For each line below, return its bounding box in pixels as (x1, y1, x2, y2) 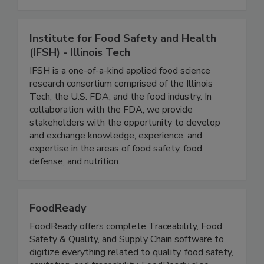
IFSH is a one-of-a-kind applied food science (29, 77, 210, 90)
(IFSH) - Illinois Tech (29, 58, 130, 72)
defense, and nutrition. (29, 167, 120, 181)
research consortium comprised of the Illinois (29, 90, 213, 103)
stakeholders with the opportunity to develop (29, 128, 220, 142)
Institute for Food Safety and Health (29, 44, 216, 58)
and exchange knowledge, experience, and (29, 141, 202, 155)
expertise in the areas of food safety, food (29, 154, 202, 168)
